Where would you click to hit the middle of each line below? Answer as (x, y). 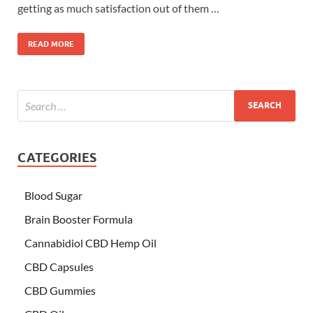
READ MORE (51, 44)
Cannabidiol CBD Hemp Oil (90, 242)
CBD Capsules (59, 266)
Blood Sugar (53, 195)
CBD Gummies (60, 290)
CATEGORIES (57, 157)
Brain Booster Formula (79, 219)
